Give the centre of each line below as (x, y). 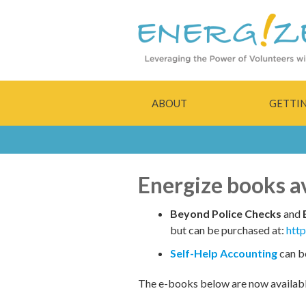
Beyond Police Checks (226, 213)
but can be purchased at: (228, 229)
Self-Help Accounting (225, 253)
